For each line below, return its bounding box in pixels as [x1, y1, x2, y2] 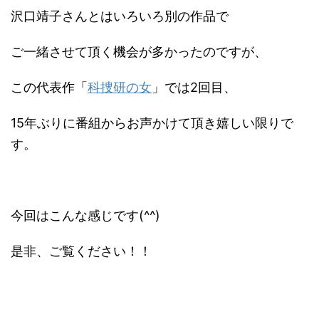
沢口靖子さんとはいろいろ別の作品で [11, 8, 229, 23]
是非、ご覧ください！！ [11, 243, 152, 258]
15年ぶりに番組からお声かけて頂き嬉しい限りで [11, 115, 293, 130]
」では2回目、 [152, 79, 236, 95]
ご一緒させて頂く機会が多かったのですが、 [11, 43, 267, 59]
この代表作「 [11, 79, 88, 95]
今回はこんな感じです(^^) [11, 207, 160, 223]
